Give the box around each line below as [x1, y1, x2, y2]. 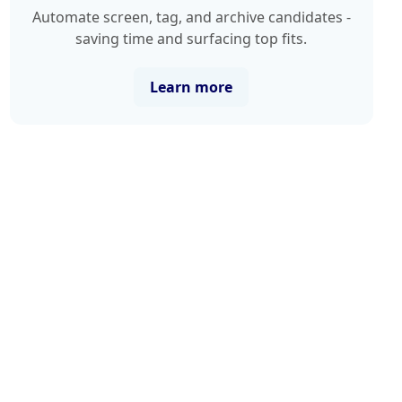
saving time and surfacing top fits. [75, 28, 308, 48]
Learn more [150, 76, 233, 97]
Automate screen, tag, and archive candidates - [31, 6, 351, 27]
